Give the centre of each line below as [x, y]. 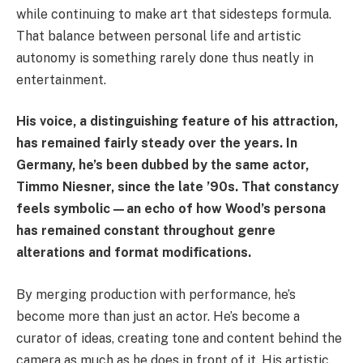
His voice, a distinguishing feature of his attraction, [177, 122]
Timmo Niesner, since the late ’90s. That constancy [177, 187]
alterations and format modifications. [134, 253]
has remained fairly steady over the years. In [157, 143]
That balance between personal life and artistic [159, 36]
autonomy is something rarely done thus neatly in [165, 58]
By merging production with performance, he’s [156, 294]
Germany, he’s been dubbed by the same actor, [162, 165]
